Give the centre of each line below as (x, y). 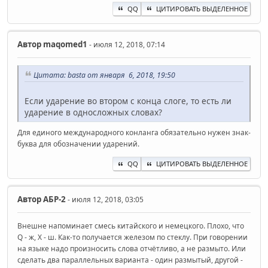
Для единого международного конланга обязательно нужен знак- (134, 133)
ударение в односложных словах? (93, 112)
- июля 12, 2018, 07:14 (126, 44)
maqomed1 (64, 44)
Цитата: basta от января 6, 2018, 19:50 (104, 75)
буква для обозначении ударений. (78, 144)
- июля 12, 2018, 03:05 (105, 200)
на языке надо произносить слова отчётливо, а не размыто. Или (132, 249)
